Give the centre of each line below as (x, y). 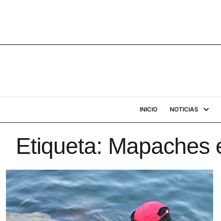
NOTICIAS (184, 109)
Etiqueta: (62, 146)
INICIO (148, 109)
